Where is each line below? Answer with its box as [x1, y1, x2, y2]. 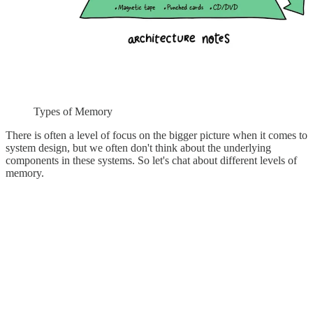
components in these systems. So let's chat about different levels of [6, 154, 297, 167]
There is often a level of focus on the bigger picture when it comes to [6, 129, 307, 142]
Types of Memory [34, 105, 112, 118]
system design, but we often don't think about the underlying [6, 142, 271, 154]
